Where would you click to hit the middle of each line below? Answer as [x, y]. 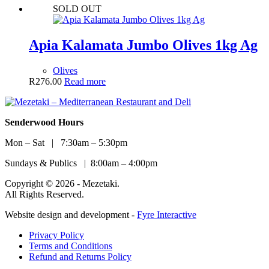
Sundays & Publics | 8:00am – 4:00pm [81, 163]
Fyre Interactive [167, 214]
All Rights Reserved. [44, 194]
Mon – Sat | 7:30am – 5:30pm [66, 142]
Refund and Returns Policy [80, 256]
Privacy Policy [56, 235]
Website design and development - [71, 214]
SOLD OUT [77, 9]
